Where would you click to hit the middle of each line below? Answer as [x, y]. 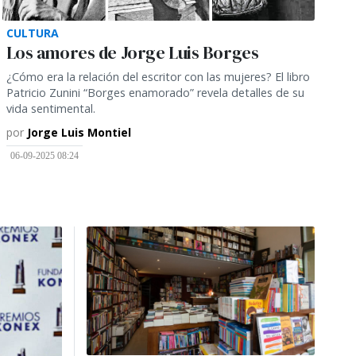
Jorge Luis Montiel [79, 132]
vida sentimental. [50, 108]
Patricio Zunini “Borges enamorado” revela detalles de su [155, 92]
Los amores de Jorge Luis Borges [132, 52]
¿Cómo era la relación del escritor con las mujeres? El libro [158, 76]
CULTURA [32, 33]
